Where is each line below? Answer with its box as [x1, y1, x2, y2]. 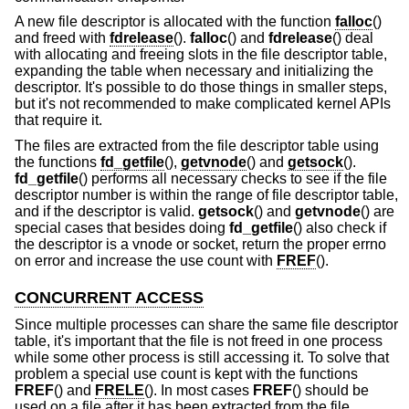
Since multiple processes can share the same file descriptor [15, 317, 398, 333]
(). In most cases [144, 383, 253, 399]
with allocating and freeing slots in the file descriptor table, [15, 47, 387, 63]
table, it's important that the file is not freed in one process [15, 333, 383, 350]
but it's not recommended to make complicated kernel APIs [15, 96, 391, 112]
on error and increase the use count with [15, 252, 277, 268]
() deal [332, 30, 373, 47]
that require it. [15, 112, 102, 129]
